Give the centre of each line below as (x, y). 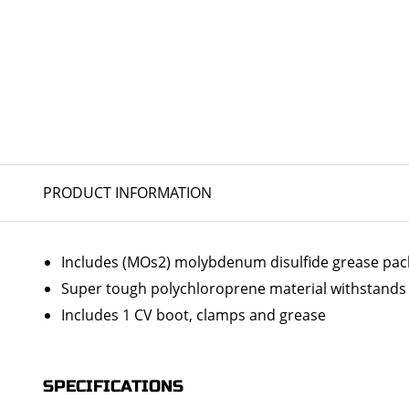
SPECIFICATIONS (113, 386)
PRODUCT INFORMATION (127, 193)
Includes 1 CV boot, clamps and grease (194, 315)
